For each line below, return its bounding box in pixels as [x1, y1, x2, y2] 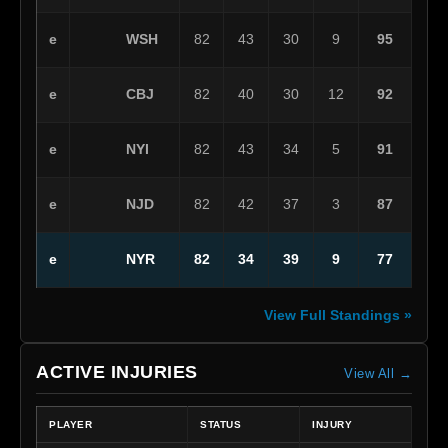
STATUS [200, 419, 241, 431]
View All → [344, 366, 412, 382]
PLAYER [49, 419, 92, 431]
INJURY [312, 419, 352, 431]
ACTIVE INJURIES [36, 362, 198, 383]
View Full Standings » [264, 307, 412, 324]
